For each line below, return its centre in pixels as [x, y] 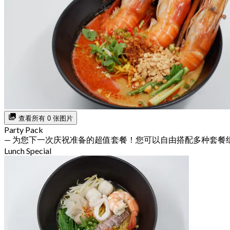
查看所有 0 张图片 [45, 119]
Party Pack [24, 130]
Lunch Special [28, 151]
